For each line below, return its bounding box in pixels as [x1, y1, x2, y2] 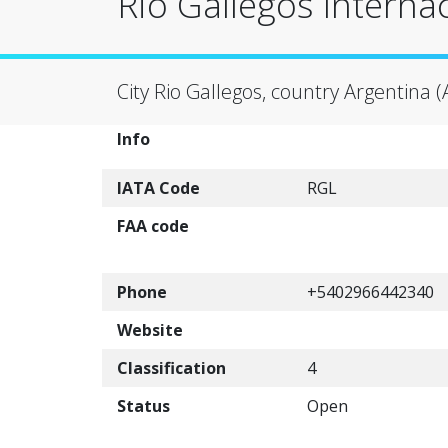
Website [117, 319, 183, 341]
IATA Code [117, 177, 200, 199]
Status [117, 395, 170, 417]
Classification [117, 357, 226, 379]
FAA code [117, 215, 189, 237]
